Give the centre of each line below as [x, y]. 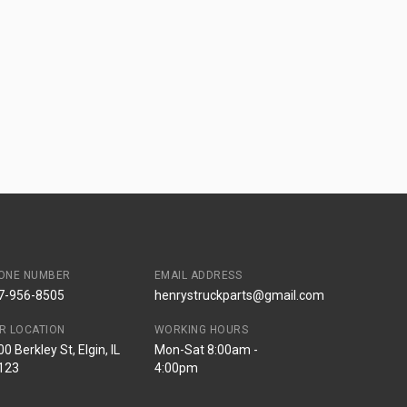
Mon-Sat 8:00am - [206, 349]
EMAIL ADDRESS [198, 275]
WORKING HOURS [201, 329]
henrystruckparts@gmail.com [239, 295]
